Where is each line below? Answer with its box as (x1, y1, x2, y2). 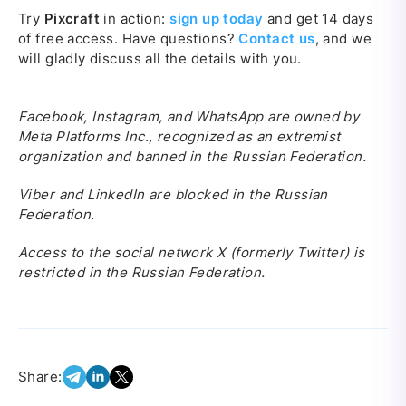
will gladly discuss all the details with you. (18, 49, 302, 67)
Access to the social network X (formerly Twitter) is (18, 243, 365, 261)
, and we (314, 29, 372, 47)
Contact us (238, 29, 315, 47)
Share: (18, 367, 63, 385)
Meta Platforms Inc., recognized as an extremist (18, 127, 341, 145)
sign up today (169, 9, 264, 27)
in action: (100, 9, 170, 27)
